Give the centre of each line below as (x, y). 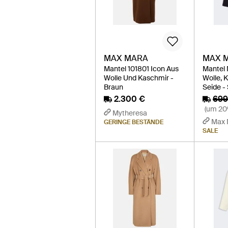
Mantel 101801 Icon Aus (141, 68)
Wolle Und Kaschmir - (139, 78)
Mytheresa (130, 113)
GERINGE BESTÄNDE (134, 122)
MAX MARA (126, 58)
